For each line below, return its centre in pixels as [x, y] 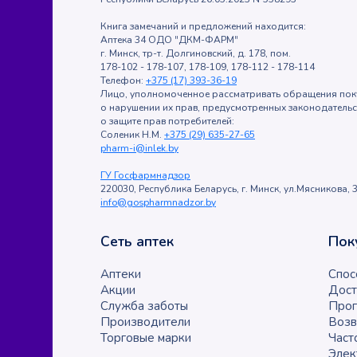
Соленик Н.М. [132, 135]
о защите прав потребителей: [167, 122]
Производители [145, 322]
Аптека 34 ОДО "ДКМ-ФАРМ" [169, 40]
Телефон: [123, 81]
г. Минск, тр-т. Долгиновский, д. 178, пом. [196, 54]
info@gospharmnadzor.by [158, 203]
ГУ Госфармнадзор [145, 176]
